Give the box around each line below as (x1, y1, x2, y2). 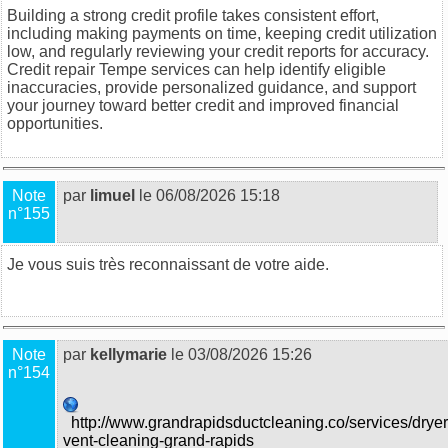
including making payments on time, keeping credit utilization (7, 24, 437, 42)
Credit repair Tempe (7, 60, 147, 78)
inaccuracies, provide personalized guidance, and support (7, 78, 416, 96)
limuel (90, 186, 135, 204)
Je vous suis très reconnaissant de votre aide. (7, 255, 329, 273)
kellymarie (90, 345, 167, 363)
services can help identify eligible (147, 60, 386, 78)
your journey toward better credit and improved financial (7, 96, 399, 114)
